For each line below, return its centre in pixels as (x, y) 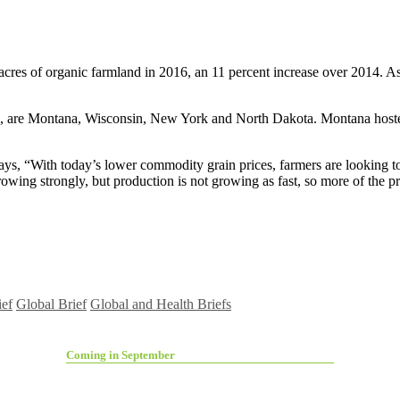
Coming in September (121, 354)
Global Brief (51, 304)
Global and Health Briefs (161, 304)
